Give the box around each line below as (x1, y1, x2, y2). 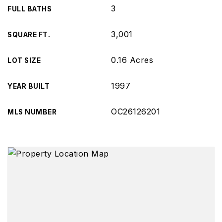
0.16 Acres (111, 55, 153, 65)
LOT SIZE (7, 56, 41, 64)
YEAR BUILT (7, 82, 50, 90)
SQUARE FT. (7, 31, 50, 39)
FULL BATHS (7, 5, 52, 13)
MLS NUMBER (7, 108, 56, 116)
